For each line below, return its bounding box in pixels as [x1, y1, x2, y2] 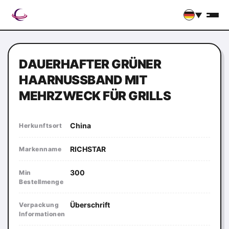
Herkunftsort [19, 122, 62, 129]
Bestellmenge [19, 178, 63, 186]
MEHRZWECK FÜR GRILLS [19, 88, 171, 103]
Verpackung [19, 201, 59, 209]
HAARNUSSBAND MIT [19, 73, 147, 87]
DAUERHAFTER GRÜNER [19, 57, 161, 72]
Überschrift [70, 200, 110, 209]
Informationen [19, 210, 65, 218]
